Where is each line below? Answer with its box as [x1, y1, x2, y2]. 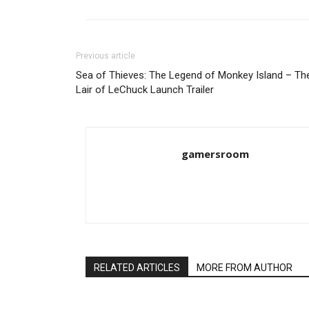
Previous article [76, 51, 135, 61]
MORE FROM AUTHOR [197, 262, 292, 273]
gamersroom [181, 147, 249, 161]
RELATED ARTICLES [94, 262, 180, 273]
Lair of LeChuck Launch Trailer [76, 83, 214, 96]
